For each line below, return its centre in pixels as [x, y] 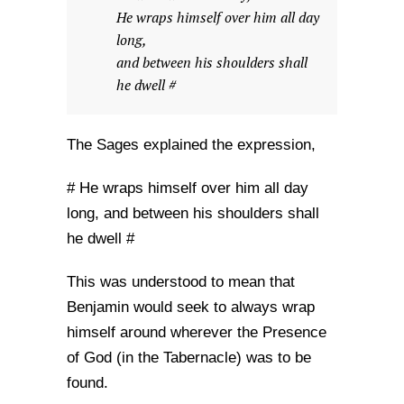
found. [87, 383]
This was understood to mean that [181, 282]
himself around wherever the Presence [197, 332]
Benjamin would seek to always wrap [191, 307]
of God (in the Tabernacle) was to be [189, 358]
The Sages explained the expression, [191, 145]
